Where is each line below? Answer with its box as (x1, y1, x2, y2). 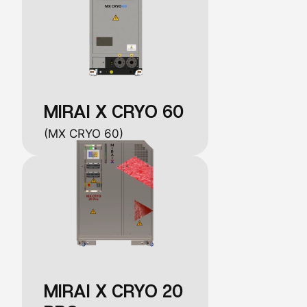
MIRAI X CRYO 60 (44, 101, 184, 123)
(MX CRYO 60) (44, 127, 124, 141)
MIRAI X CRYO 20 (44, 280, 184, 302)
